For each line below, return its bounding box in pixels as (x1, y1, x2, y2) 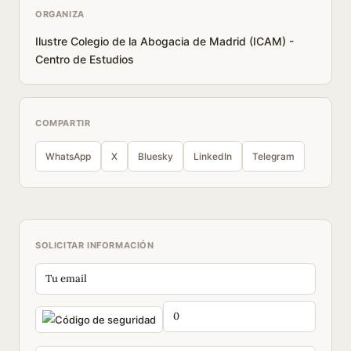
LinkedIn (194, 150, 232, 162)
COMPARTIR (35, 118, 91, 128)
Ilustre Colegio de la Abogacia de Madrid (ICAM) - (35, 34, 294, 48)
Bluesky (138, 150, 173, 162)
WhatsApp (45, 150, 91, 162)
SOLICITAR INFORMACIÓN (35, 240, 154, 251)
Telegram (252, 150, 295, 162)
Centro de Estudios (35, 52, 134, 66)
